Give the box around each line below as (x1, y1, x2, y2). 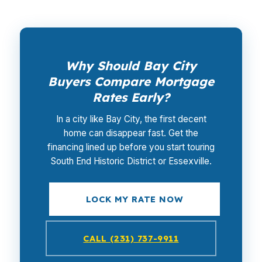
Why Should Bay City (65, 58, 196, 73)
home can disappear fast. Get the (64, 127, 198, 139)
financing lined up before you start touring (47, 142, 215, 153)
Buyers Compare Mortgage (48, 74, 214, 89)
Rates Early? (92, 89, 170, 105)
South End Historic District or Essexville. (50, 156, 212, 167)
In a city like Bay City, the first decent (56, 113, 206, 125)
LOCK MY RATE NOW (85, 194, 184, 205)
